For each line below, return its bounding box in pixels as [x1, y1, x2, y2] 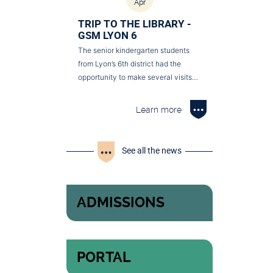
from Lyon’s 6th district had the [78, 59, 181, 69]
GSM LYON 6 [78, 28, 137, 43]
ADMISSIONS [77, 194, 165, 211]
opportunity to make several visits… [78, 73, 198, 82]
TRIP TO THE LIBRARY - [78, 16, 191, 31]
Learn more [136, 105, 182, 115]
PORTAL [77, 249, 131, 266]
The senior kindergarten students [78, 46, 190, 55]
